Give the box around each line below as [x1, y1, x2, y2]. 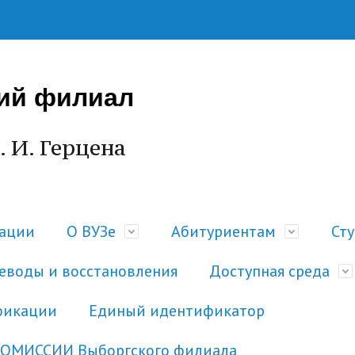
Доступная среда [209, 261, 330, 282]
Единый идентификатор [89, 300, 265, 322]
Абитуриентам [171, 221, 276, 242]
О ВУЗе [67, 221, 116, 242]
